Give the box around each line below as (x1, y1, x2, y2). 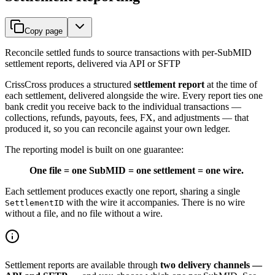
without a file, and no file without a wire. (5, 207, 163, 219)
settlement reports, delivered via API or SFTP (5, 58, 180, 69)
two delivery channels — (160, 259, 262, 270)
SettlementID (5, 198, 64, 207)
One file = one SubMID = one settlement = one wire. (29, 165, 244, 176)
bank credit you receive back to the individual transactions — (5, 101, 241, 112)
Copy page (25, 26, 63, 36)
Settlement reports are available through (5, 259, 160, 270)
